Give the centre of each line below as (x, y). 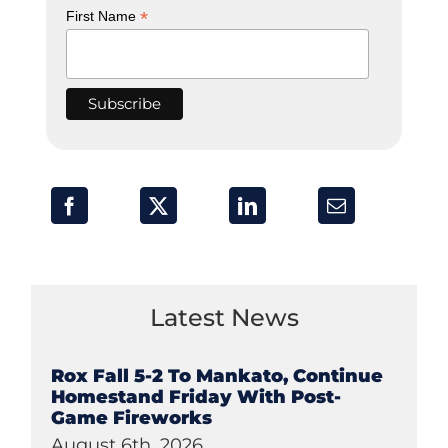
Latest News (224, 318)
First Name (103, 15)
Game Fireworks (132, 418)
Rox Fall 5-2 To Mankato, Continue (217, 376)
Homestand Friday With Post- (196, 397)
